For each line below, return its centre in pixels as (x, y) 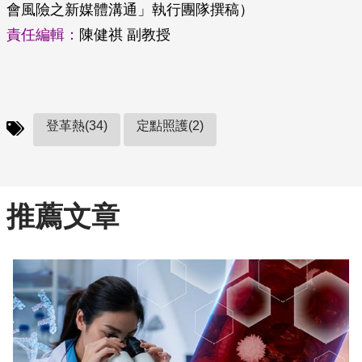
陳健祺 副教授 (125, 35)
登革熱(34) (77, 126)
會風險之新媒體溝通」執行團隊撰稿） (130, 10)
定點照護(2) (170, 126)
